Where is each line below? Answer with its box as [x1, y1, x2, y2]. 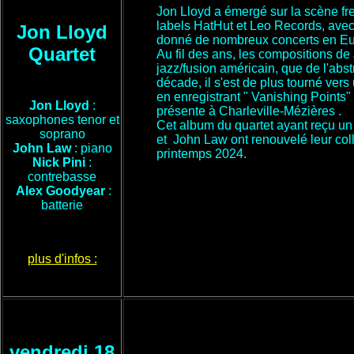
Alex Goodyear [16, 184, 108, 198]
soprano [39, 127, 85, 141]
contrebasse [28, 170, 96, 183]
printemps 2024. [156, 147, 247, 160]
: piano [73, 141, 112, 155]
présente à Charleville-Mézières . [156, 104, 341, 118]
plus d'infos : [27, 252, 97, 265]
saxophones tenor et [5, 113, 119, 126]
